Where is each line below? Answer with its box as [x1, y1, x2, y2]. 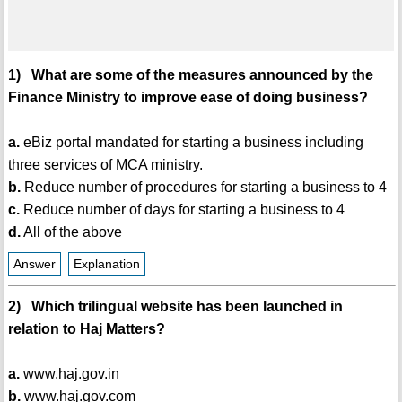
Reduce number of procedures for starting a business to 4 [20, 179, 387, 196]
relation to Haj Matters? [7, 321, 165, 337]
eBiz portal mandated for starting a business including [19, 135, 363, 151]
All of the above [20, 224, 122, 240]
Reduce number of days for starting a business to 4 [19, 202, 345, 218]
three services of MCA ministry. [7, 157, 203, 173]
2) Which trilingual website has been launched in [7, 299, 343, 315]
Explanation [73, 258, 140, 272]
